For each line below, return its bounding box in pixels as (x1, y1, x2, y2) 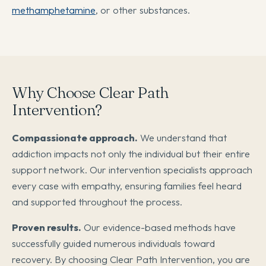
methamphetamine (12, 4, 96, 17)
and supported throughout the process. (12, 195, 182, 208)
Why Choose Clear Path (12, 83, 169, 103)
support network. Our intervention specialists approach (12, 163, 252, 176)
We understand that (138, 131, 227, 144)
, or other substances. (96, 4, 190, 17)
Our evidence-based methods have (81, 221, 236, 234)
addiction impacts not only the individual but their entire (12, 147, 250, 160)
